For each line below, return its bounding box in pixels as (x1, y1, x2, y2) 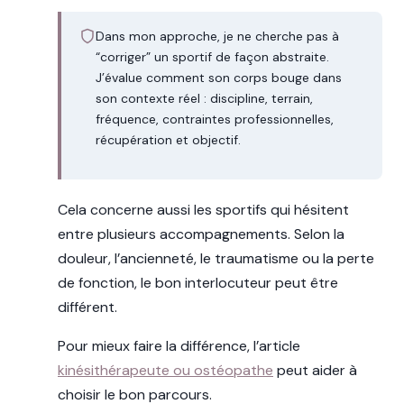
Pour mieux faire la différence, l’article (58, 336, 300, 356)
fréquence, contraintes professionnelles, (96, 111, 334, 128)
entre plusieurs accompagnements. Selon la (58, 225, 344, 244)
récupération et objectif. (96, 132, 241, 149)
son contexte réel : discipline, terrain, (96, 90, 313, 107)
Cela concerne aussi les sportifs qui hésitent (58, 200, 349, 220)
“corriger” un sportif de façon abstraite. (96, 49, 329, 66)
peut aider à (273, 361, 357, 381)
